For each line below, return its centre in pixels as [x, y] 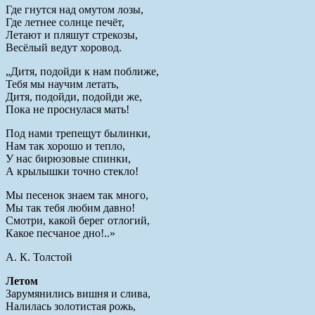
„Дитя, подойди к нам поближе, [82, 71]
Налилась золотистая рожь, [71, 306]
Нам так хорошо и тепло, [65, 146]
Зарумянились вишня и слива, [78, 293]
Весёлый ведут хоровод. [64, 47]
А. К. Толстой [39, 257]
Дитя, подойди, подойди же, [74, 96]
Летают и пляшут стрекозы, [72, 34]
